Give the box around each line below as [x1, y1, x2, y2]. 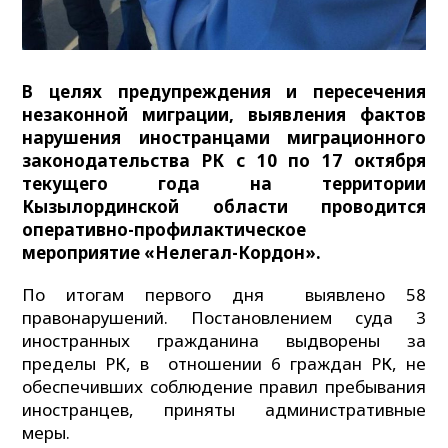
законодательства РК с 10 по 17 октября [22, 149, 426, 173]
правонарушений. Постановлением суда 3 [22, 305, 426, 329]
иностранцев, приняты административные [22, 397, 426, 421]
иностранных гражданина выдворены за [22, 328, 426, 352]
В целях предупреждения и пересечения [22, 80, 426, 104]
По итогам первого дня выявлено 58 [22, 282, 426, 306]
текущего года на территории [22, 172, 426, 196]
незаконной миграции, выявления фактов [22, 103, 426, 127]
